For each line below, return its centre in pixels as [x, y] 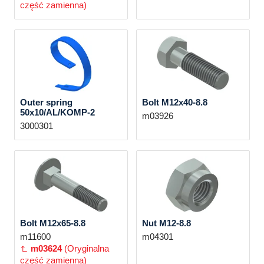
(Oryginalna [86, 248]
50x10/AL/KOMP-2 [57, 112]
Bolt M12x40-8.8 [174, 102]
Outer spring [46, 102]
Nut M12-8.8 [166, 223]
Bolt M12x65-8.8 [52, 223]
